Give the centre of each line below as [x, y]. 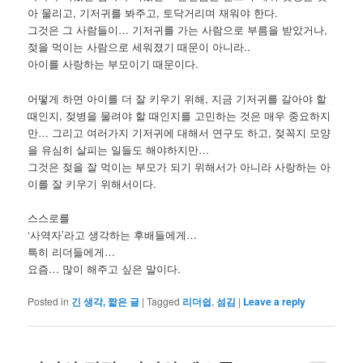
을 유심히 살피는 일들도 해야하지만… [119, 149]
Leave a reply [275, 301]
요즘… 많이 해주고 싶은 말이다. [105, 268]
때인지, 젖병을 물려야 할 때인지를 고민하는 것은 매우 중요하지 [179, 115]
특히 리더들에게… [72, 251]
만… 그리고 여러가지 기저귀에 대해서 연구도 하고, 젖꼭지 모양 [179, 132]
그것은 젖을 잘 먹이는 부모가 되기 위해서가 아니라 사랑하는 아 [179, 166]
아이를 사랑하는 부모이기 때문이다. [113, 64]
